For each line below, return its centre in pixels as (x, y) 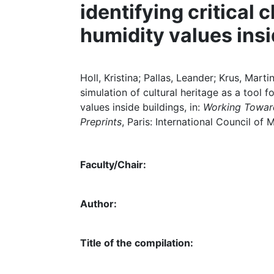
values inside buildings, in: (142, 107)
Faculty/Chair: (113, 165)
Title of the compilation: (137, 243)
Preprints (101, 122)
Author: (98, 204)
